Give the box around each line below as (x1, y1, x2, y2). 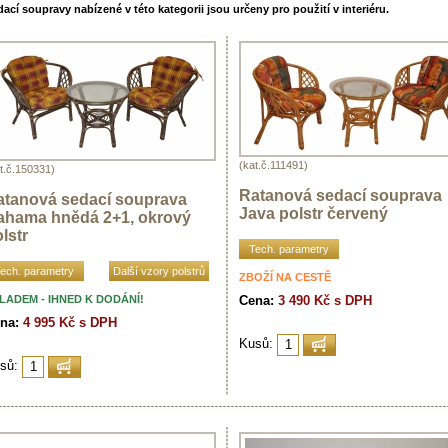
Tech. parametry (249, 242, 329, 255)
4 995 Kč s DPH (23, 314, 117, 330)
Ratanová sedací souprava (239, 186, 442, 204)
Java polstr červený (239, 204, 388, 222)
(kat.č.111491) (239, 158, 308, 171)
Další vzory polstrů (113, 264, 205, 277)
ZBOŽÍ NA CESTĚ (239, 270, 331, 283)
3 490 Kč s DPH (278, 292, 372, 308)
